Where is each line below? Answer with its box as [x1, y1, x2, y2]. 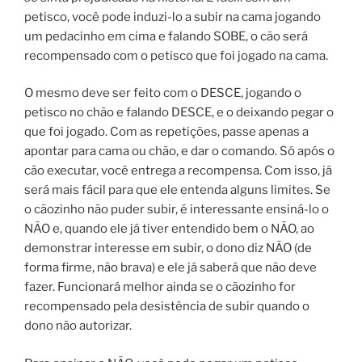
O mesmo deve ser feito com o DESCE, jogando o [24, 86, 301, 100]
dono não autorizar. [24, 318, 132, 333]
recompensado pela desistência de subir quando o [24, 299, 309, 314]
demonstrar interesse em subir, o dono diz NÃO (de [24, 241, 312, 255]
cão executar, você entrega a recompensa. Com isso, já [24, 163, 332, 178]
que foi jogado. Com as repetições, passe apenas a [24, 124, 309, 139]
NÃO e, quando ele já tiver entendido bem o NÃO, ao [24, 221, 314, 236]
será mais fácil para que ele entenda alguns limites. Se [24, 183, 330, 197]
